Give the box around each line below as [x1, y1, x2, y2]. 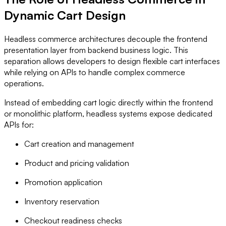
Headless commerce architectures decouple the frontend [4, 34, 207, 44]
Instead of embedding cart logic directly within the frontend [4, 97, 213, 108]
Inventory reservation [24, 196, 99, 207]
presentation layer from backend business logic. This [4, 45, 188, 55]
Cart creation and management [24, 139, 134, 149]
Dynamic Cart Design [4, 8, 126, 23]
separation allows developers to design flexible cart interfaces [4, 56, 220, 67]
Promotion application [24, 177, 102, 188]
